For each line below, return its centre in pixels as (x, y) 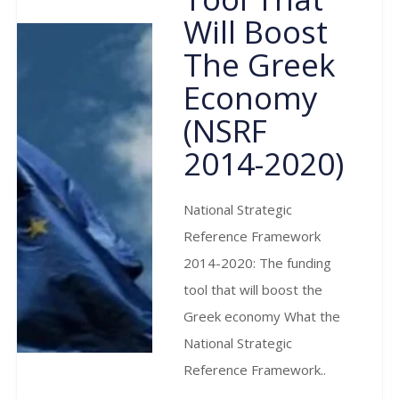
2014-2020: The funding (258, 262)
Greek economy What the (262, 316)
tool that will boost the (253, 289)
